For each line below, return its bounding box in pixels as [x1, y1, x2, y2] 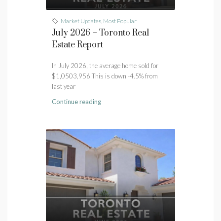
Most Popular [103, 17, 137, 25]
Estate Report [52, 39, 103, 50]
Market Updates [61, 17, 101, 25]
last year [52, 82, 75, 90]
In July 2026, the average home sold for [52, 61, 158, 70]
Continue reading [52, 97, 101, 106]
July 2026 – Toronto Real [52, 27, 149, 38]
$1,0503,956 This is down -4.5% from [52, 72, 158, 80]
